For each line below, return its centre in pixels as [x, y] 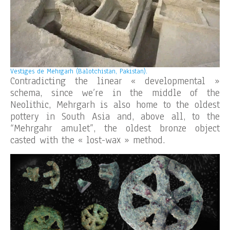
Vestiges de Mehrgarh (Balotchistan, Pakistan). [79, 72]
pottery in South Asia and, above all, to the [115, 117]
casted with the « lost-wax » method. [88, 140]
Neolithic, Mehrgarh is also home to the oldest [115, 105]
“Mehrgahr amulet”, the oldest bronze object [115, 129]
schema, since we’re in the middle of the [115, 93]
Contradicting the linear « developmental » [115, 81]
